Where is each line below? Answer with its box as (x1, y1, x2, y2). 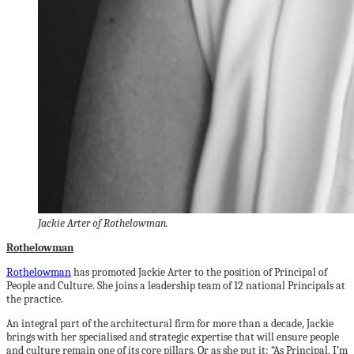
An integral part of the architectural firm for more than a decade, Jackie (6, 317, 333, 330)
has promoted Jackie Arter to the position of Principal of (71, 265, 327, 279)
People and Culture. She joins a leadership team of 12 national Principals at (6, 279, 345, 292)
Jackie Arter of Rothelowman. (38, 217, 168, 230)
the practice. (6, 292, 63, 306)
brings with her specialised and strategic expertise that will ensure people (6, 330, 339, 344)
